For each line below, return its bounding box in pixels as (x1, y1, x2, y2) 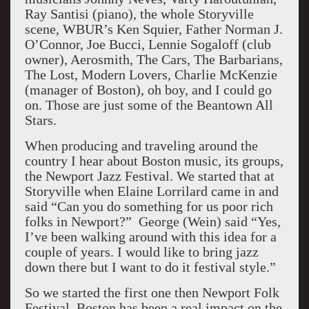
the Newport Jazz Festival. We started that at (24, 168, 275, 183)
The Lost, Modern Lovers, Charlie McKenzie (24, 67, 277, 82)
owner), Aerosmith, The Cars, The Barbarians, (24, 52, 283, 67)
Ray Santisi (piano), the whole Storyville (24, 6, 254, 21)
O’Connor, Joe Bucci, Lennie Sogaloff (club (24, 37, 271, 52)
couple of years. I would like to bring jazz (24, 244, 259, 259)
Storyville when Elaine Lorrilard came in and (24, 183, 279, 199)
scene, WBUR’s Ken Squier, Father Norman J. (24, 21, 283, 37)
